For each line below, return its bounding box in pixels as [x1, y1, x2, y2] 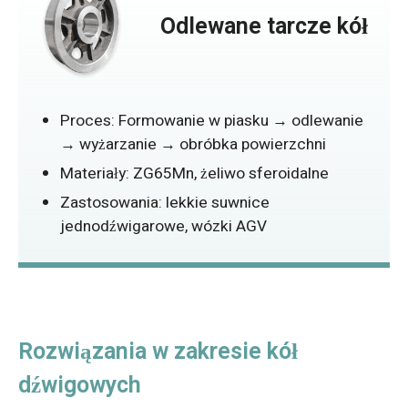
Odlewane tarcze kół [160, 10, 369, 43]
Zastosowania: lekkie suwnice [59, 191, 270, 215]
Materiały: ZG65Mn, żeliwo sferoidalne [59, 162, 329, 186]
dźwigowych [17, 369, 141, 403]
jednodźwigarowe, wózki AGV [59, 215, 267, 239]
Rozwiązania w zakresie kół [17, 335, 298, 369]
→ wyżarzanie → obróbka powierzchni [59, 133, 326, 157]
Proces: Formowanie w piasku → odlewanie [59, 109, 363, 133]
